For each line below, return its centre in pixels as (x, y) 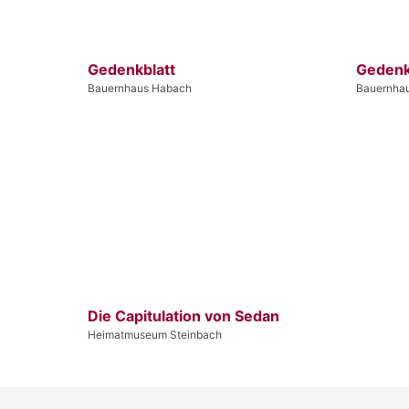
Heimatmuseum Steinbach (155, 334)
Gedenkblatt (131, 69)
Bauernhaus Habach (140, 88)
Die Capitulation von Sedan (184, 315)
